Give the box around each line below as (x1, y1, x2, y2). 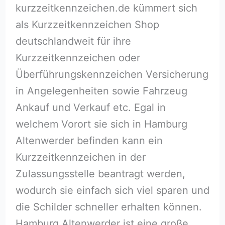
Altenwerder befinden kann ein (15, 135, 163, 147)
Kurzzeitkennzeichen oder (15, 52, 140, 64)
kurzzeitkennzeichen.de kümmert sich (15, 2, 197, 15)
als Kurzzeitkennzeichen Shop (15, 19, 159, 31)
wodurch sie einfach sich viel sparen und (15, 184, 209, 197)
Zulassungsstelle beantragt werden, (15, 168, 185, 180)
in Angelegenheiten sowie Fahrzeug (15, 85, 187, 97)
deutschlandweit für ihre (15, 35, 131, 48)
